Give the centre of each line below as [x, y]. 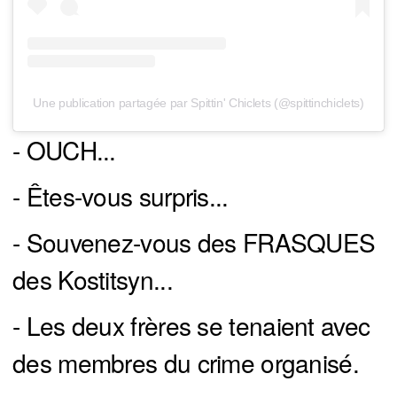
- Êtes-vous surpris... [121, 196]
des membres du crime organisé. [186, 363]
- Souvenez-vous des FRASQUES [194, 242]
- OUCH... [64, 150]
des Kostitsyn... [93, 280]
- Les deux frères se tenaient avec [191, 326]
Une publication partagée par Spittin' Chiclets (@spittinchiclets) [198, 103]
